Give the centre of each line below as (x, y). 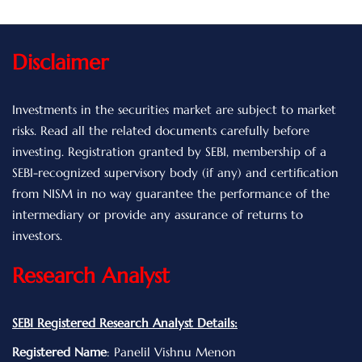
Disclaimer (60, 63)
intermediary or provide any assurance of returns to (158, 215)
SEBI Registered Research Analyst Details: (125, 323)
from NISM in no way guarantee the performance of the (171, 194)
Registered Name (59, 352)
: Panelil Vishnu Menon (171, 352)
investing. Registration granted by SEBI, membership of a (169, 152)
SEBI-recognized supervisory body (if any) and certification (175, 173)
